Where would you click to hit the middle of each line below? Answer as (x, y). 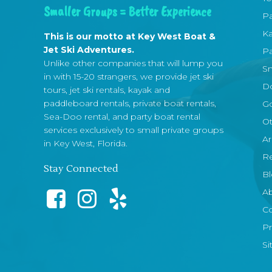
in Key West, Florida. (86, 144)
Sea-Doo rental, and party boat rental (122, 117)
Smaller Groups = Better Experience (127, 12)
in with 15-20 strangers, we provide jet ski (129, 77)
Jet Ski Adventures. (89, 50)
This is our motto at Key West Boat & (130, 37)
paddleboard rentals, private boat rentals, (130, 104)
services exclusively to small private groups (134, 130)
